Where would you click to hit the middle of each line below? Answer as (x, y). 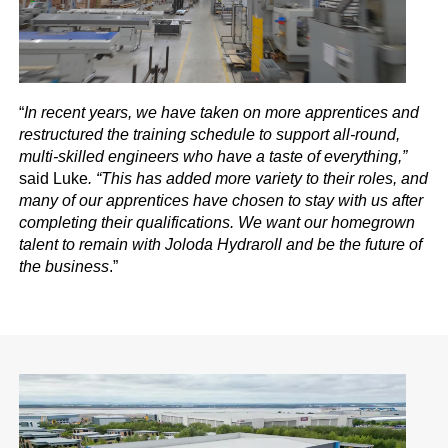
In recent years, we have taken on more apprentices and (222, 112)
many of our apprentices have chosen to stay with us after (221, 200)
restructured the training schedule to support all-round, (210, 134)
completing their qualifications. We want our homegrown (217, 222)
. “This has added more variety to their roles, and (258, 178)
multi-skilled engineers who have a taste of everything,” (213, 156)
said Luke (54, 178)
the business (64, 266)
